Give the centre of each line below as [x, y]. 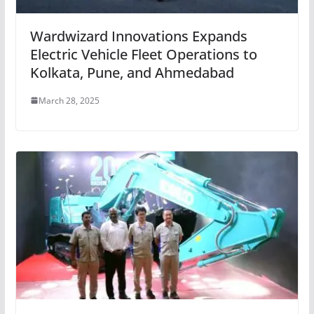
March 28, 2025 [69, 100]
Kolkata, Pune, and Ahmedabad [132, 72]
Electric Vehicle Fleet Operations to [143, 54]
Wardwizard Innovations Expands [138, 36]
